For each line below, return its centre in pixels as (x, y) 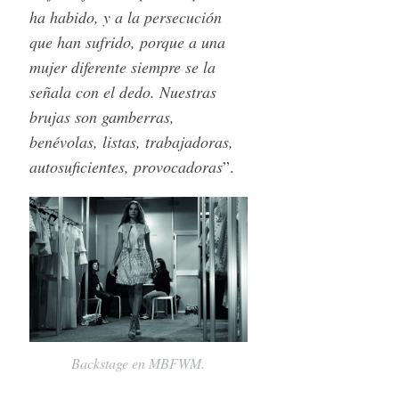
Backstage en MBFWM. (138, 362)
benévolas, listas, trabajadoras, (131, 141)
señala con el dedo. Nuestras (122, 91)
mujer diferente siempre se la (122, 66)
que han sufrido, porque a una (127, 41)
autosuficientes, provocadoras (126, 166)
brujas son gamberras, (102, 116)
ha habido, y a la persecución (125, 16)
